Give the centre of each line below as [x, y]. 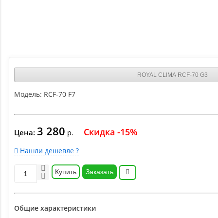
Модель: [28, 94]
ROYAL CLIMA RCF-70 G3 [173, 75]
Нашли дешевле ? [48, 151]
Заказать [100, 172]
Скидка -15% [111, 132]
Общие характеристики [55, 208]
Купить [66, 172]
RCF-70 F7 [60, 94]
